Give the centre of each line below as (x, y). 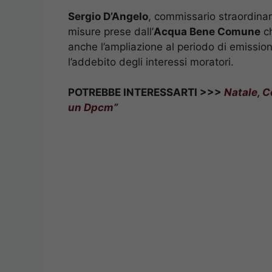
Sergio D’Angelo (108, 16)
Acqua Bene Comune (207, 31)
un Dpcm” (93, 108)
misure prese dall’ (111, 31)
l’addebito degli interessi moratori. (151, 62)
